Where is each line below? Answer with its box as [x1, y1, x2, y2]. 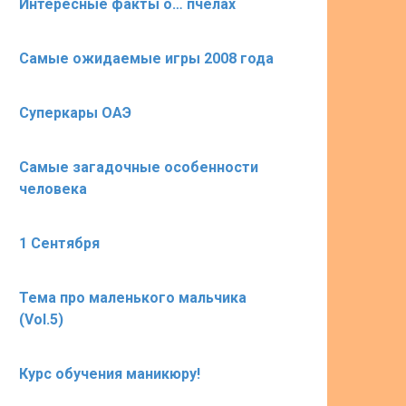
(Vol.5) [19, 311, 63, 328]
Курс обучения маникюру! [19, 365, 200, 382]
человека [19, 180, 87, 198]
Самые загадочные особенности [19, 159, 258, 176]
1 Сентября [19, 235, 100, 252]
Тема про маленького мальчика [19, 289, 246, 306]
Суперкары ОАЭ [19, 104, 131, 121]
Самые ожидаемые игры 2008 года [19, 50, 274, 67]
